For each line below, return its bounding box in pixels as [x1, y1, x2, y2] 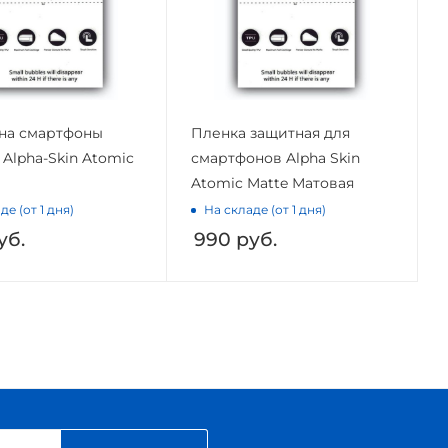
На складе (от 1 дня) [203, 201, 326, 217]
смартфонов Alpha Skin [190, 149, 360, 167]
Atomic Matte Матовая [190, 174, 354, 192]
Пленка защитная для [190, 124, 350, 142]
